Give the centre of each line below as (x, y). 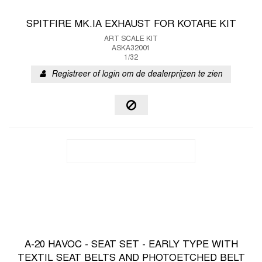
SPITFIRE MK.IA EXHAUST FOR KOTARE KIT (131, 25)
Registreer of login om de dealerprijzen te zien (137, 75)
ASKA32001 (131, 49)
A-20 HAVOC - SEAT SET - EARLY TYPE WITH (131, 245)
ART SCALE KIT (131, 39)
